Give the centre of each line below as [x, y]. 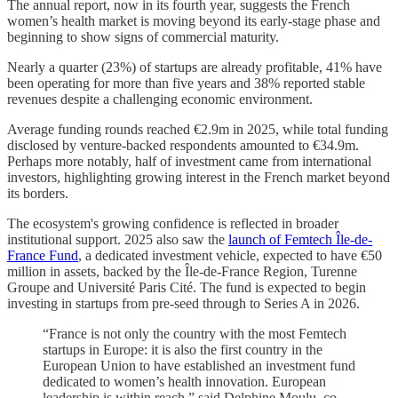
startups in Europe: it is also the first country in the [183, 349]
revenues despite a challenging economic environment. [160, 99]
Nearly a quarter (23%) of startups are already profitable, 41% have [195, 67]
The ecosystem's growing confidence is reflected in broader [173, 223]
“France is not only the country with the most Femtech [195, 333]
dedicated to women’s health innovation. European [184, 381]
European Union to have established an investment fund [199, 365]
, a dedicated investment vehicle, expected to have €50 [230, 255]
